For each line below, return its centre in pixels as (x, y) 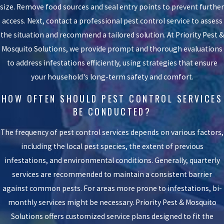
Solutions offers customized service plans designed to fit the (112, 216)
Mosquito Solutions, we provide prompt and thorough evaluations (112, 49)
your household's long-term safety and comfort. (112, 77)
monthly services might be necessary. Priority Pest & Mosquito (112, 202)
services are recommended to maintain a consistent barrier (112, 174)
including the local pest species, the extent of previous (112, 146)
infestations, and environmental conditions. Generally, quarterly (112, 160)
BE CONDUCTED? (112, 111)
